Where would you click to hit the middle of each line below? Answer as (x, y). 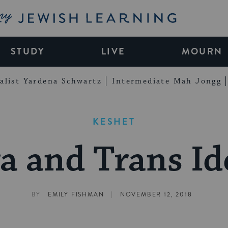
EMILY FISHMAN (76, 195)
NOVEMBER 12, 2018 (156, 195)
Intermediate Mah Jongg (167, 81)
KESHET (114, 121)
